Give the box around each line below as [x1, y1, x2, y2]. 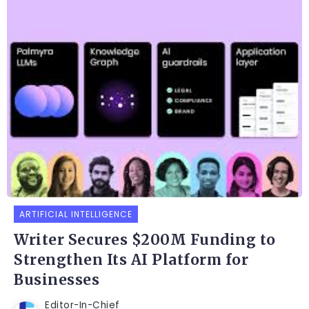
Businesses [14, 271, 99, 290]
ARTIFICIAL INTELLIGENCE [19, 208, 132, 221]
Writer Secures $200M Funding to [14, 231, 276, 250]
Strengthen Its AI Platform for [14, 251, 248, 270]
